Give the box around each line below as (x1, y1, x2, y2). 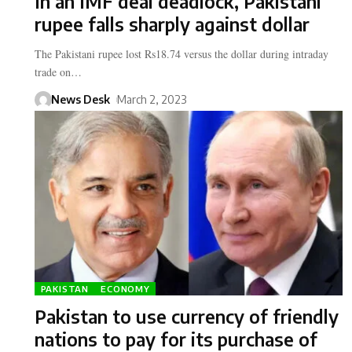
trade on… (35, 64, 82, 80)
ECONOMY (101, 284, 150, 295)
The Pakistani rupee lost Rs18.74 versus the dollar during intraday (35, 46, 328, 62)
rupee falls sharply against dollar (35, 13, 310, 36)
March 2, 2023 (117, 93, 186, 107)
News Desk (50, 93, 110, 107)
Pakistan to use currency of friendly (35, 305, 339, 328)
